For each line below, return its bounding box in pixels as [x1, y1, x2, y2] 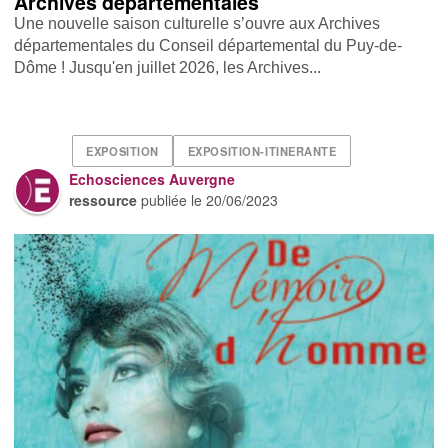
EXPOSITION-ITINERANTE [187, 143, 337, 160]
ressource [69, 189, 138, 210]
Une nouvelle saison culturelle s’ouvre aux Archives [14, 14, 381, 32]
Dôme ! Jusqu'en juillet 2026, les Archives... [14, 58, 322, 76]
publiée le [137, 189, 207, 210]
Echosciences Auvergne [69, 168, 236, 189]
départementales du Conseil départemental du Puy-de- [14, 36, 403, 54]
